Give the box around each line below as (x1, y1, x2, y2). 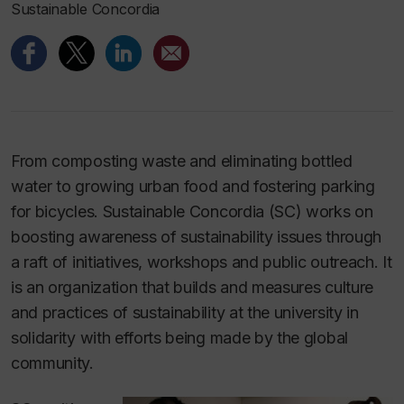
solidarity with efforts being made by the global (11, 328, 348, 347)
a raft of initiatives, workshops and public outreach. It (11, 252, 392, 271)
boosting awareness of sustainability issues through (11, 227, 381, 246)
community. (11, 353, 94, 372)
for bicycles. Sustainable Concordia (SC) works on (11, 202, 373, 221)
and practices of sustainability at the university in (11, 303, 359, 322)
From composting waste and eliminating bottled (11, 151, 353, 170)
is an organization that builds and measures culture (11, 278, 373, 297)
